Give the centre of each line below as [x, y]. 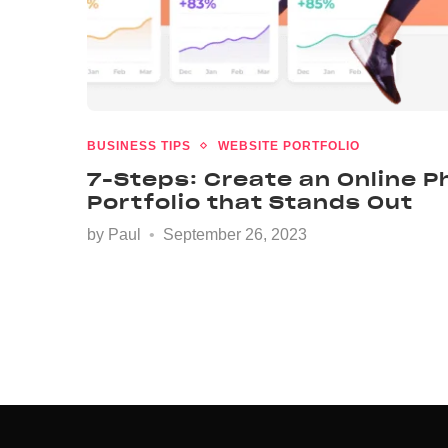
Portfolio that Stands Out [250, 202]
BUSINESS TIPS [139, 145]
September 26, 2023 [235, 234]
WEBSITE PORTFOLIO [289, 145]
